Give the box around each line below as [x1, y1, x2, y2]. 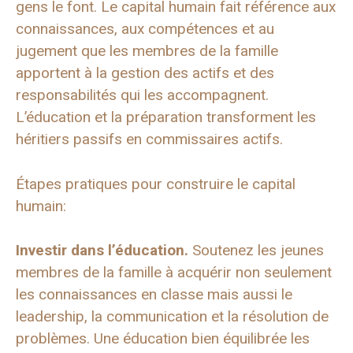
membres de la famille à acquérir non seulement [16, 263, 332, 282]
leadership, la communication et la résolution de [16, 307, 329, 326]
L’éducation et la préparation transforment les [16, 108, 316, 127]
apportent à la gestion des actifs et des [16, 64, 274, 83]
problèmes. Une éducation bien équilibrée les [16, 329, 310, 348]
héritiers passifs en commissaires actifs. [16, 130, 283, 149]
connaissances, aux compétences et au [16, 20, 274, 39]
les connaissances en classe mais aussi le [16, 285, 292, 304]
